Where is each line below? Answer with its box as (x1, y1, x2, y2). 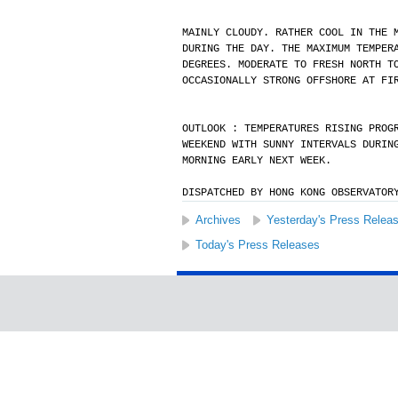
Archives (195, 213, 241, 227)
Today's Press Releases (195, 238, 320, 251)
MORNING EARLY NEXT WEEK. (181, 155, 331, 167)
